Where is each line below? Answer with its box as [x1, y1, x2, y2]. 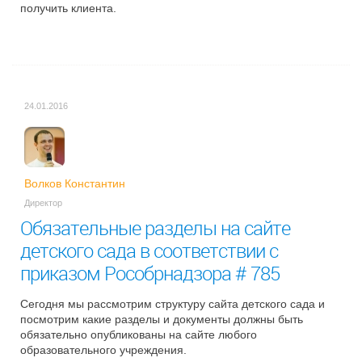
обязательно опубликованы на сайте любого [20, 328, 257, 341]
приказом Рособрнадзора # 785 [20, 260, 280, 286]
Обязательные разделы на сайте [20, 215, 290, 241]
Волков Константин [24, 177, 125, 190]
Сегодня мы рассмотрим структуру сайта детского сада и [20, 297, 325, 310]
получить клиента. [20, 2, 116, 15]
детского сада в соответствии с [20, 238, 278, 263]
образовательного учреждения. [20, 343, 187, 356]
